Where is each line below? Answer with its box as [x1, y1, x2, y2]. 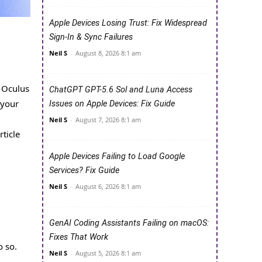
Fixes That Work [49, 232, 108, 243]
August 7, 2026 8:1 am [75, 115, 141, 125]
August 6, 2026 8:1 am [75, 182, 141, 191]
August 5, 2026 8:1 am [75, 249, 141, 258]
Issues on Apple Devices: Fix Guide [49, 99, 175, 109]
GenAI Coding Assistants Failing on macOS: [49, 218, 209, 229]
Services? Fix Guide [49, 166, 119, 176]
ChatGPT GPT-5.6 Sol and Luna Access [49, 85, 192, 95]
